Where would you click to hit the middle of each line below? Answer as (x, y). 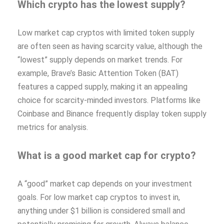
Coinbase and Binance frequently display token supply (112, 113)
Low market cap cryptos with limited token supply (106, 32)
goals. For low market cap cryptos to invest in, (99, 197)
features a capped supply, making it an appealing (102, 86)
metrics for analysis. (53, 127)
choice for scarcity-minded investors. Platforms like (109, 100)
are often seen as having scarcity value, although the (110, 46)
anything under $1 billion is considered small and (101, 210)
